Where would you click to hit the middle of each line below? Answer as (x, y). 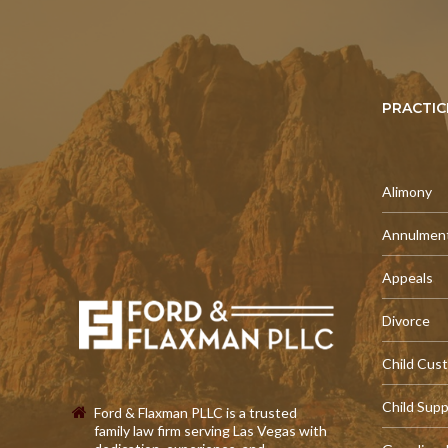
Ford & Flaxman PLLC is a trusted (195, 413)
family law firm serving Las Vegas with (210, 431)
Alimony (407, 191)
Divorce (406, 320)
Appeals (407, 277)
